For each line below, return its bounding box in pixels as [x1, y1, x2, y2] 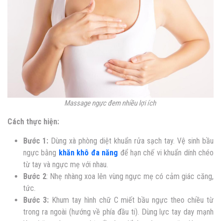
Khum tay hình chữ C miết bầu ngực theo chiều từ [48, 195, 214, 205]
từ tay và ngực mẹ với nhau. [23, 159, 108, 169]
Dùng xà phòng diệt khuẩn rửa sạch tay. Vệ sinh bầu [48, 136, 214, 146]
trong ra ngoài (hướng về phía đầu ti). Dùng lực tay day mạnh [23, 207, 214, 217]
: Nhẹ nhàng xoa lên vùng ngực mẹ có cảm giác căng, [46, 171, 214, 181]
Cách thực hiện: [7, 116, 59, 126]
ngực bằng [23, 147, 59, 157]
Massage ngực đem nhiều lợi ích [64, 98, 157, 108]
